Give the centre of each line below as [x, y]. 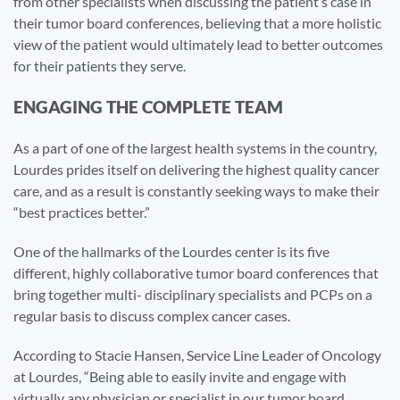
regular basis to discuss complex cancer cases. [152, 315]
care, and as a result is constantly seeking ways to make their [196, 190]
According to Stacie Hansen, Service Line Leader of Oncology [197, 354]
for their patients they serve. [100, 65]
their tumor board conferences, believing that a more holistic [197, 22]
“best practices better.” [82, 212]
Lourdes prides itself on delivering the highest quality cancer [196, 169]
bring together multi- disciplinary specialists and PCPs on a [193, 294]
